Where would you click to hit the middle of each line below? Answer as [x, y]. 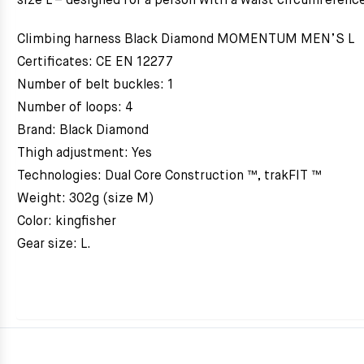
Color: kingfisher [67, 222]
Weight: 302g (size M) [86, 199]
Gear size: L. [54, 245]
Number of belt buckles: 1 [95, 85]
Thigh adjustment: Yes [84, 154]
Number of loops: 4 [75, 108]
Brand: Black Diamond [83, 131]
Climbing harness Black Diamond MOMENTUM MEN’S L [186, 40]
